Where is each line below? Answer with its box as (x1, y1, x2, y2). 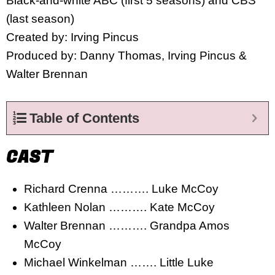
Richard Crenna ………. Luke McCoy (23, 182, 219, 195)
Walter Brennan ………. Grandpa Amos (23, 219, 230, 232)
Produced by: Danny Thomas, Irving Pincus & (6, 49, 247, 62)
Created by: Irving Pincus (6, 31, 139, 44)
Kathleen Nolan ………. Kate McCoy (23, 200, 215, 214)
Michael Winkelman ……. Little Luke (23, 255, 214, 269)
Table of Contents (29, 110, 139, 126)
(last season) (6, 12, 74, 25)
